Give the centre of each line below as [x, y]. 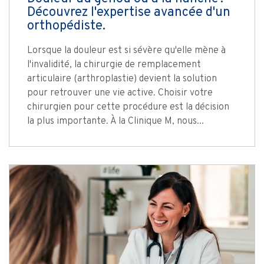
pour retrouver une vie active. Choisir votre [120, 93]
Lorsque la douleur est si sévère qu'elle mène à [126, 51]
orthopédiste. [66, 27]
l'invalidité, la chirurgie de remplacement [114, 65]
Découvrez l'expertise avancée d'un [129, 13]
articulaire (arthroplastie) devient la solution [122, 79]
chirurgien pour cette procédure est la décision [128, 108]
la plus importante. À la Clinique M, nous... [115, 122]
